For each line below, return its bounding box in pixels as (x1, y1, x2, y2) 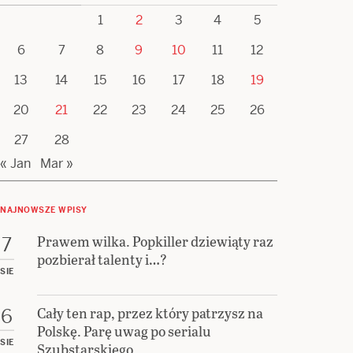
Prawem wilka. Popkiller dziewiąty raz (37, 231, 273, 251)
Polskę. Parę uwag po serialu (37, 320, 211, 340)
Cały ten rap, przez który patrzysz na (37, 302, 263, 322)
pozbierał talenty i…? (37, 249, 167, 269)
